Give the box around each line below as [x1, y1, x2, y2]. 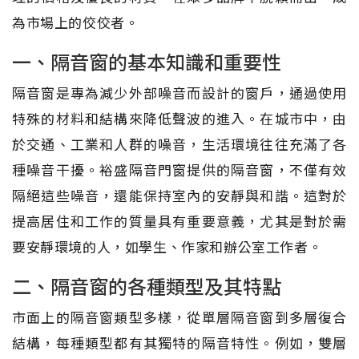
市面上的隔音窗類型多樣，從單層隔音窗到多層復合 [12, 307, 347, 328]
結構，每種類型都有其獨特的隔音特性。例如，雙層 [12, 333, 347, 353]
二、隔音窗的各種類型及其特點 [12, 272, 281, 301]
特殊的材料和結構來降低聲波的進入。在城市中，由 [12, 108, 347, 129]
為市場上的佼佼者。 [12, 12, 139, 33]
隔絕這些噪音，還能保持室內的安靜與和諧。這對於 [12, 185, 347, 206]
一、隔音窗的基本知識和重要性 [12, 47, 281, 76]
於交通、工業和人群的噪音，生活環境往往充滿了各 [12, 134, 347, 155]
